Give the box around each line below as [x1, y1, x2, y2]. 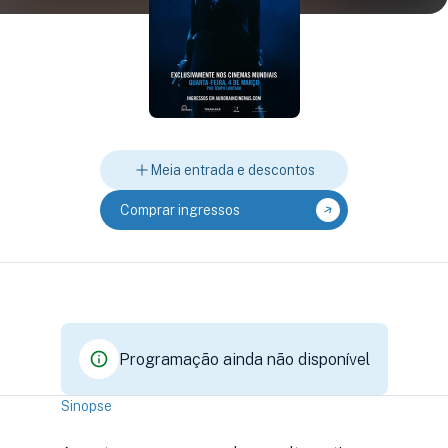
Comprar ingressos [120, 201, 240, 218]
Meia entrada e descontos [149, 161, 315, 178]
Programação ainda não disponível [118, 349, 370, 369]
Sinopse [60, 398, 112, 414]
